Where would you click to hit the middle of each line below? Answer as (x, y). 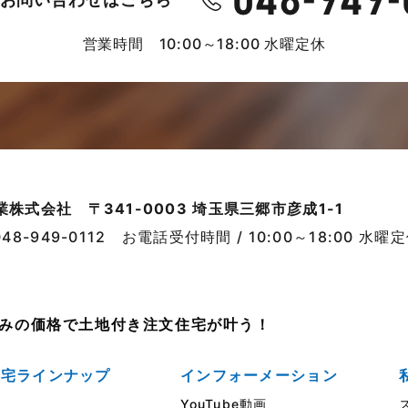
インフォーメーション (259, 376)
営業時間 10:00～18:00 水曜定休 (204, 44)
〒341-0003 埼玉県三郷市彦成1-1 (216, 209)
